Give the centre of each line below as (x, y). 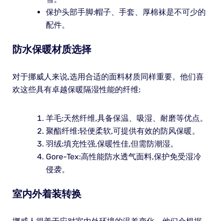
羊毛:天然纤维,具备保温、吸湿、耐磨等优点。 (127, 118)
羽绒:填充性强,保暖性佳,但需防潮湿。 (112, 144)
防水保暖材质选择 (52, 49)
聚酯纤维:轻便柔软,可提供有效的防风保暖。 (123, 131)
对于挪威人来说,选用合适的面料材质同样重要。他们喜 (108, 76)
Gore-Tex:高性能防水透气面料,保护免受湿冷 (123, 156)
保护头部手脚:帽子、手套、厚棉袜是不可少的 (126, 12)
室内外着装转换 (47, 194)
